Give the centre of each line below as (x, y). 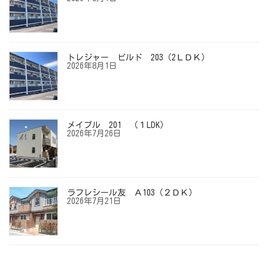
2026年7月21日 (94, 201)
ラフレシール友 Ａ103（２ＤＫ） (132, 192)
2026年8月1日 (92, 66)
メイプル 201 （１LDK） (118, 125)
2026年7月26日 (94, 133)
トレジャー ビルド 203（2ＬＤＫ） (138, 57)
